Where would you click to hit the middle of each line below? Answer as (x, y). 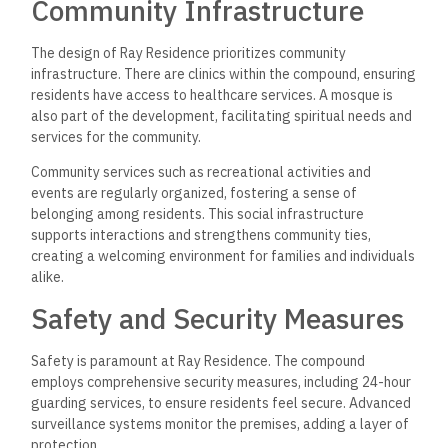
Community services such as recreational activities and (201, 172)
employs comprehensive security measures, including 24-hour (221, 382)
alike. (48, 277)
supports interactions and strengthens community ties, (201, 235)
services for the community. (116, 136)
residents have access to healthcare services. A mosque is (212, 94)
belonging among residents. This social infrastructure (198, 214)
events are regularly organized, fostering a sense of (194, 193)
